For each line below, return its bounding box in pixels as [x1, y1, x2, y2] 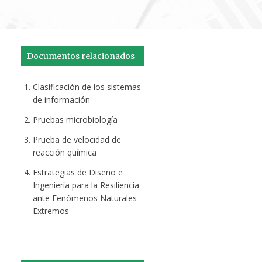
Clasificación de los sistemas [33, 81, 141, 92]
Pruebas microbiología [33, 114, 118, 125]
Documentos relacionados [27, 51, 135, 61]
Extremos [33, 205, 69, 216]
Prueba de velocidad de [33, 134, 121, 145]
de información [33, 94, 90, 105]
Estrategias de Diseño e [33, 167, 123, 178]
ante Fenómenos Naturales [33, 192, 137, 204]
